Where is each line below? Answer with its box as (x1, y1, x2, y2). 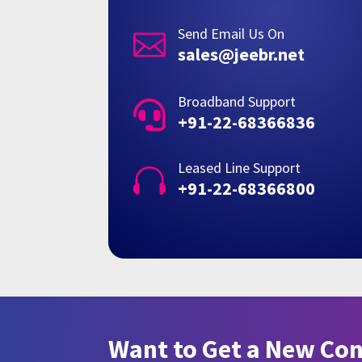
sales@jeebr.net (177, 43, 305, 66)
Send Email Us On (177, 24, 284, 44)
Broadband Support (177, 92, 296, 112)
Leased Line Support (177, 158, 301, 178)
